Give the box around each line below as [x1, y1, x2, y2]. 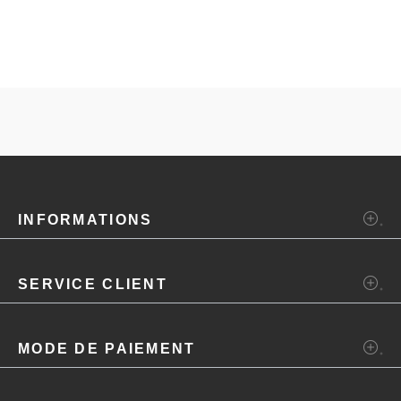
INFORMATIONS [18, 211, 153, 227]
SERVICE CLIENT [18, 276, 167, 292]
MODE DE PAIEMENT [18, 340, 196, 356]
